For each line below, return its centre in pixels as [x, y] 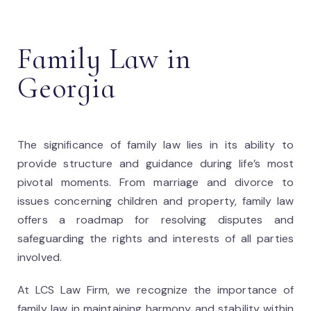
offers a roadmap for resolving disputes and [155, 220]
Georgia [67, 88]
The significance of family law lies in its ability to [155, 145]
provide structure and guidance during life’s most [155, 163]
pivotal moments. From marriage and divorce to [155, 182]
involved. [40, 257]
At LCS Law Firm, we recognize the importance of [155, 290]
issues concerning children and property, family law [155, 201]
